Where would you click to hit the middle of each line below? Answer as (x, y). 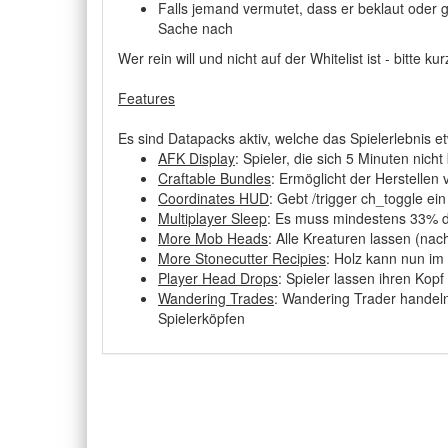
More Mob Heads (213, 238)
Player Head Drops (218, 278)
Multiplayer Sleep (212, 218)
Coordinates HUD (213, 198)
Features (146, 98)
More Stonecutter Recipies (242, 258)
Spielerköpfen (201, 318)
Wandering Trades (216, 298)
